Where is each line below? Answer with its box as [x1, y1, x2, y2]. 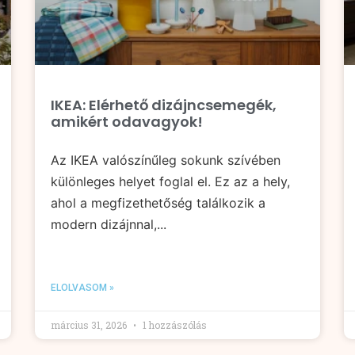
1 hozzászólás [140, 319, 207, 332]
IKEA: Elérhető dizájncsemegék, [51, 95, 277, 116]
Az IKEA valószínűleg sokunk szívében [51, 152, 281, 169]
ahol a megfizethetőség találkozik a [51, 195, 265, 212]
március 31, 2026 [51, 319, 129, 332]
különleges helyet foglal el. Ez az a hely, [51, 174, 290, 190]
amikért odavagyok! [51, 112, 203, 132]
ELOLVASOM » [51, 282, 114, 294]
